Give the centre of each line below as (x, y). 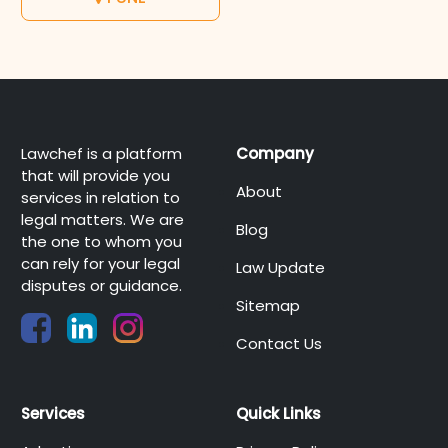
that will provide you (95, 175)
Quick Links (278, 413)
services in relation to (100, 197)
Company (274, 153)
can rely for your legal (100, 263)
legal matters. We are (102, 219)
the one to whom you (101, 241)
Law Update (280, 267)
